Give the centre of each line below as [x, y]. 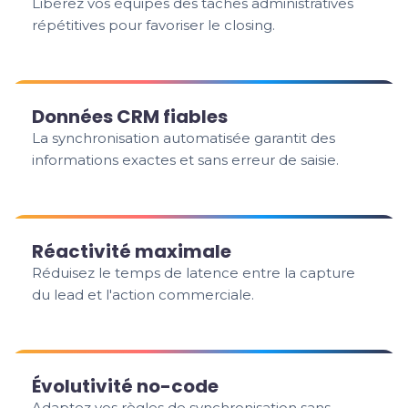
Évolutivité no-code [126, 386]
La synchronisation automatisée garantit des [184, 138]
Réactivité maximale [132, 251]
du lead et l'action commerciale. [143, 295]
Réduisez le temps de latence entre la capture [194, 273]
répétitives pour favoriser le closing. [154, 25]
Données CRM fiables [130, 117]
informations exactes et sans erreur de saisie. [186, 160]
